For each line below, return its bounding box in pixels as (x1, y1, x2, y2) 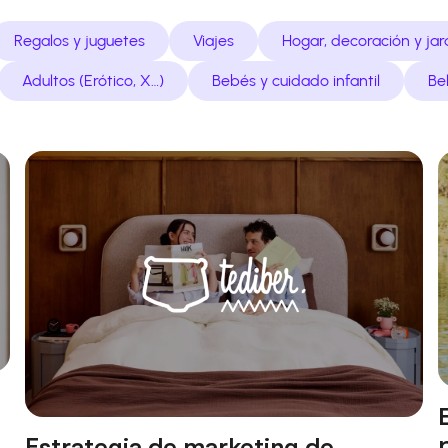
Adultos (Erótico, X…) (22, 71, 164, 91)
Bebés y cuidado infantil (212, 71, 380, 91)
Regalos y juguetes (13, 31, 145, 51)
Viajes (192, 31, 234, 51)
